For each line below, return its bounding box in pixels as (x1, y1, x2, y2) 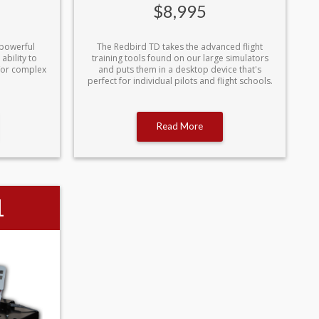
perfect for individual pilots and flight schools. (87, 74, 273, 87)
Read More (157, 120, 204, 132)
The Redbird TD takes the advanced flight (97, 40, 263, 53)
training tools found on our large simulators (91, 51, 268, 64)
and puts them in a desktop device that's (98, 63, 262, 75)
